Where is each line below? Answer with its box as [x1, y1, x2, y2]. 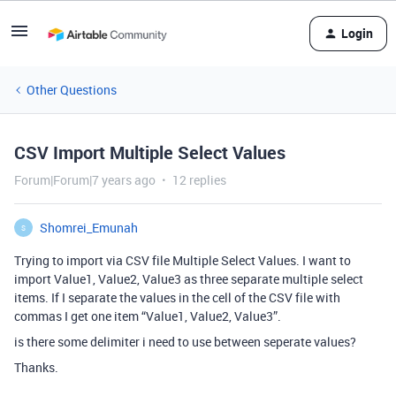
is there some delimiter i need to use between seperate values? [14, 333, 356, 350]
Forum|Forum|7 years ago [14, 171, 156, 188]
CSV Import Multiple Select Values [14, 141, 286, 164]
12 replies [172, 171, 226, 188]
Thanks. [14, 359, 58, 376]
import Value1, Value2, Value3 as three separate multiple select [14, 270, 363, 287]
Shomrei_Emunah [40, 219, 138, 236]
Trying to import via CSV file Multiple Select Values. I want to [14, 252, 351, 269]
